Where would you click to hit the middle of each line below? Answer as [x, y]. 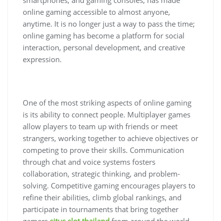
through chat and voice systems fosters [89, 162]
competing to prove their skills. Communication [103, 150]
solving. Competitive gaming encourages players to [109, 185]
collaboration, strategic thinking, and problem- [101, 173]
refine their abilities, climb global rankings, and [102, 197]
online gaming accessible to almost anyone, [96, 12]
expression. [42, 59]
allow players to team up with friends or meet [100, 126]
